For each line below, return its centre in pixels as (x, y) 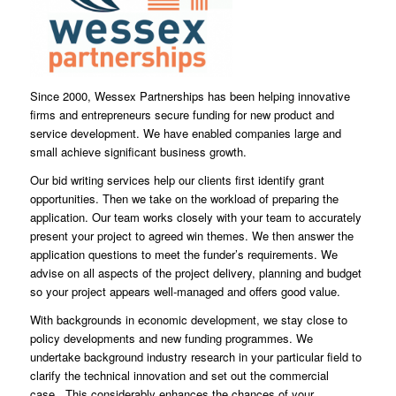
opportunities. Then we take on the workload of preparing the (184, 198)
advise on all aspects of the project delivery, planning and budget (195, 272)
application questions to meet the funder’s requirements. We (183, 254)
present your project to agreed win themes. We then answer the (191, 235)
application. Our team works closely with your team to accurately (195, 217)
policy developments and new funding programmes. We (171, 338)
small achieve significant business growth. (138, 151)
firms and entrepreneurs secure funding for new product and (182, 114)
